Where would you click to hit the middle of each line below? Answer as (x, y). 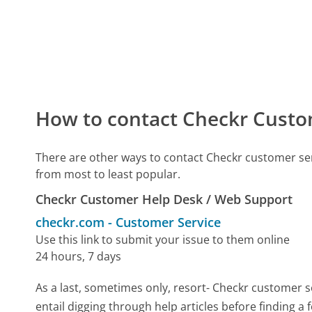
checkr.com (70, 223)
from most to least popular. (108, 174)
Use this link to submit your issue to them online (163, 240)
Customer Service (169, 223)
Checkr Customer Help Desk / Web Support (164, 200)
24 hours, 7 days (79, 257)
